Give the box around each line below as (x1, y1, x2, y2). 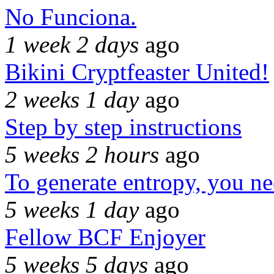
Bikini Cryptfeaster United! (5, 59, 269, 86)
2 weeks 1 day (5, 86, 139, 113)
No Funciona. (5, 4, 136, 31)
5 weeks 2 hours (5, 141, 159, 168)
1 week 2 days (5, 31, 139, 58)
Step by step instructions (5, 114, 242, 141)
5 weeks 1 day (5, 196, 139, 223)
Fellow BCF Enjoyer (5, 224, 206, 251)
